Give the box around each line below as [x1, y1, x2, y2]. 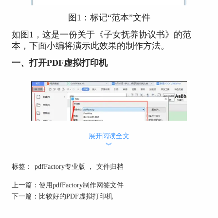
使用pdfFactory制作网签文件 [38, 181, 124, 189]
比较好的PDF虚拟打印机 [38, 192, 113, 200]
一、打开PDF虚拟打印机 [11, 57, 108, 68]
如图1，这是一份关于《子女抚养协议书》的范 [11, 29, 191, 39]
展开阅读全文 [89, 131, 129, 140]
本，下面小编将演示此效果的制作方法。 [11, 40, 169, 51]
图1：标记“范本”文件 [68, 12, 150, 22]
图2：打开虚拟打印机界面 [58, 198, 160, 208]
